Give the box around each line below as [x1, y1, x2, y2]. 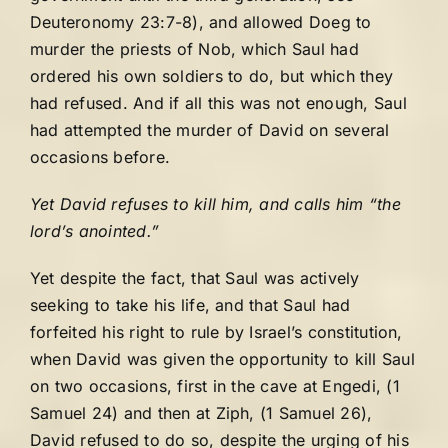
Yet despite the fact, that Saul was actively [30, 268, 360, 288]
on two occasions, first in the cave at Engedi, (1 [30, 376, 400, 396]
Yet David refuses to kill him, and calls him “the [30, 194, 401, 214]
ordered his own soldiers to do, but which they [30, 66, 394, 86]
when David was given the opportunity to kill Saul [30, 349, 415, 369]
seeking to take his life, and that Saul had [30, 295, 351, 315]
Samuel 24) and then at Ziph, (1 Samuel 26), [30, 403, 373, 423]
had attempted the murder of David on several [30, 120, 390, 140]
